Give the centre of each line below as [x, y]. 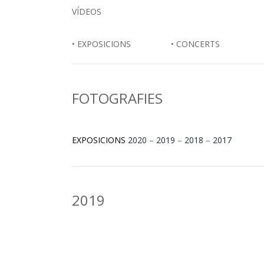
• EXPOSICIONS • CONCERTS [146, 44]
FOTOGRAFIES [117, 98]
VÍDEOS [87, 11]
